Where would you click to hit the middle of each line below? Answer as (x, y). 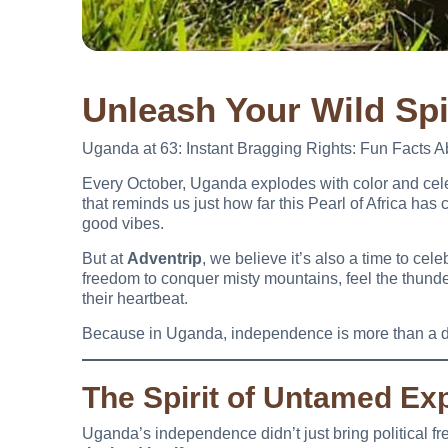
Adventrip (164, 259)
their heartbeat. (135, 299)
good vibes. (123, 224)
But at (104, 259)
